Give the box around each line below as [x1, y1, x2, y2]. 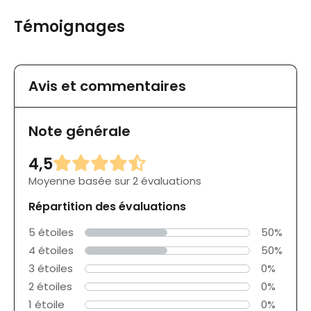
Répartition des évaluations [28, 199, 186, 215]
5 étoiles [28, 225, 74, 240]
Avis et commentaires [28, 76, 186, 96]
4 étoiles [28, 243, 74, 258]
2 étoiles [28, 279, 72, 294]
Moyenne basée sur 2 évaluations [28, 174, 201, 189]
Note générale [28, 121, 131, 142]
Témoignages [14, 16, 125, 38]
